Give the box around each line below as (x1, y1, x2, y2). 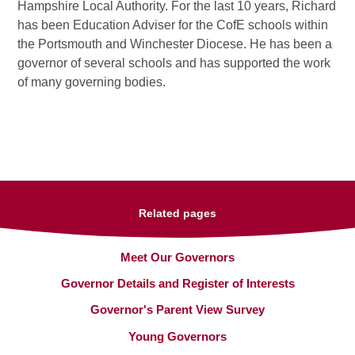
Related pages (139, 207, 216, 219)
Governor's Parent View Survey (90, 303, 265, 317)
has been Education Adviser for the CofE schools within (17, 18, 329, 32)
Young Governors (128, 329, 227, 343)
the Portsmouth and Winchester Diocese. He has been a (17, 37, 333, 52)
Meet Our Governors (120, 250, 235, 264)
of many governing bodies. (17, 75, 166, 90)
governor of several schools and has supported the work (17, 56, 331, 71)
